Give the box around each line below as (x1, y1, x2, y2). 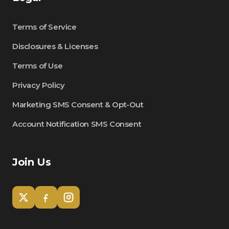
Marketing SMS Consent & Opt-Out (12, 100, 144, 109)
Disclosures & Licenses (12, 41, 98, 51)
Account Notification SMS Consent (12, 119, 142, 129)
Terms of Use (12, 61, 63, 71)
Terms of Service (12, 22, 77, 32)
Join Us (12, 156, 51, 168)
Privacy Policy (12, 80, 65, 90)
